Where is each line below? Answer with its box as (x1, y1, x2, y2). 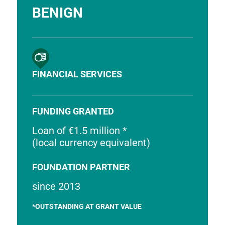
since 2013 (32, 180, 80, 192)
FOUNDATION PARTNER (32, 162, 130, 172)
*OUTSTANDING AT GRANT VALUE (32, 202, 142, 210)
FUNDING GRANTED (32, 106, 114, 117)
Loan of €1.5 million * (32, 125, 127, 137)
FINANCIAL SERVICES (32, 69, 122, 79)
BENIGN (32, 5, 83, 21)
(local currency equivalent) (32, 137, 150, 149)
